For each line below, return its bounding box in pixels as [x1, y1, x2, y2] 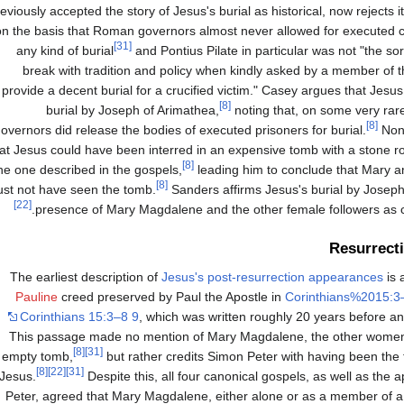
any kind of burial [16, 43, 114, 59]
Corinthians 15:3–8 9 [20, 308, 139, 324]
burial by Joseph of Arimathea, [46, 103, 219, 118]
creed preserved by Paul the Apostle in [58, 289, 285, 304]
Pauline [15, 289, 58, 304]
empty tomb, [2, 348, 73, 363]
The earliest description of [10, 269, 161, 284]
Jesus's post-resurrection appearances [161, 269, 383, 284]
